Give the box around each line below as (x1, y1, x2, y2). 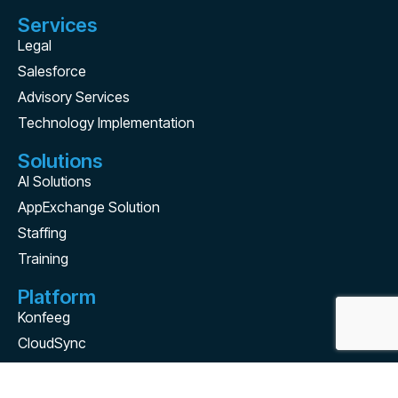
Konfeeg (18, 307, 70, 326)
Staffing (18, 223, 67, 242)
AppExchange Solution (18, 197, 160, 216)
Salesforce (18, 61, 86, 80)
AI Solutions (18, 171, 92, 190)
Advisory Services (18, 87, 130, 106)
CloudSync (18, 333, 86, 352)
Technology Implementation (18, 113, 195, 131)
